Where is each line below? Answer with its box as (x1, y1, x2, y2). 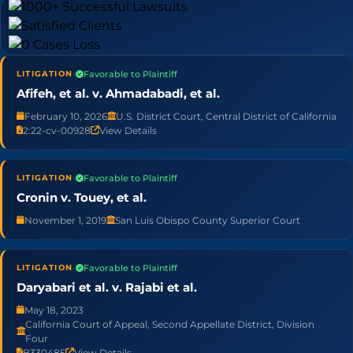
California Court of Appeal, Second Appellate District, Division (25, 318, 314, 330)
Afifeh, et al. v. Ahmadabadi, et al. (17, 85, 220, 101)
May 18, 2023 (24, 303, 84, 316)
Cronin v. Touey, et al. (17, 189, 147, 205)
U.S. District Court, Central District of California (116, 110, 336, 122)
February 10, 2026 (24, 110, 107, 122)
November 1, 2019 (24, 214, 106, 226)
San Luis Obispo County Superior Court (115, 214, 300, 226)
